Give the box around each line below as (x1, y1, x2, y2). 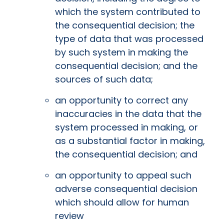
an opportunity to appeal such (55, 169, 191, 182)
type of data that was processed (55, 32, 203, 45)
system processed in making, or (55, 121, 198, 134)
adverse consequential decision (55, 182, 197, 195)
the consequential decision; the (55, 19, 194, 32)
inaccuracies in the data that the (55, 107, 201, 120)
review (55, 209, 86, 222)
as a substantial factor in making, (55, 134, 205, 147)
